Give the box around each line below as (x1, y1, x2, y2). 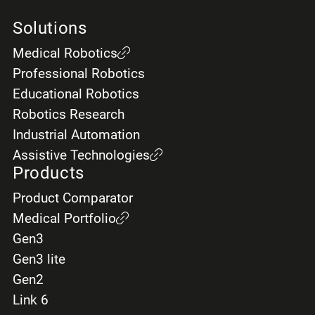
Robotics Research (12, 106, 124, 123)
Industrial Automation (12, 127, 140, 143)
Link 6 (12, 292, 49, 309)
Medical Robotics (12, 45, 117, 62)
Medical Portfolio (12, 210, 116, 227)
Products (12, 163, 84, 184)
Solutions (12, 18, 87, 38)
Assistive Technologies (12, 147, 150, 164)
